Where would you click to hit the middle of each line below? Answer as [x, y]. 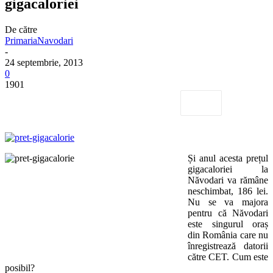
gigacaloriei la [228, 169]
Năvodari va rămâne [228, 180]
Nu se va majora [228, 202]
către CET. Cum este [228, 257]
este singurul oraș [228, 224]
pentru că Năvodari [228, 213]
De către [21, 29]
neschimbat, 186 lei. [228, 191]
